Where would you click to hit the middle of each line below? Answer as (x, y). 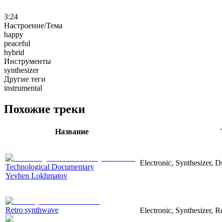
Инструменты (28, 61)
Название (72, 131)
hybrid (14, 52)
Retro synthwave (32, 210)
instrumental (23, 88)
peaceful (17, 43)
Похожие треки (45, 109)
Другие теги (25, 79)
